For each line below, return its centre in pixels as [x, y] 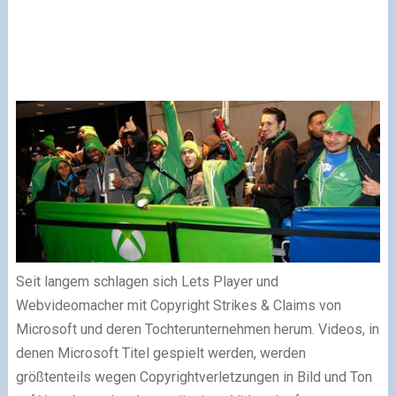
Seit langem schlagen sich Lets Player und [147, 281]
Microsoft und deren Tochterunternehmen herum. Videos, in [197, 329]
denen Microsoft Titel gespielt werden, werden [160, 353]
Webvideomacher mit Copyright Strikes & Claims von [178, 305]
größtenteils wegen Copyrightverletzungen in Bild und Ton [194, 377]
